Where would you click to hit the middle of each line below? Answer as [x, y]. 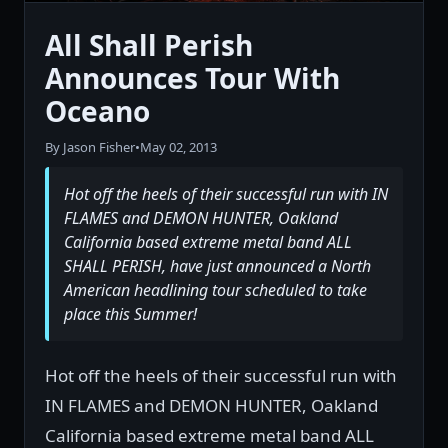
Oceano [97, 111]
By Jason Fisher [90, 147]
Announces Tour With [192, 78]
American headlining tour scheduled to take [215, 290]
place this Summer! [130, 314]
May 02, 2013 [178, 147]
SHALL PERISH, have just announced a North [217, 266]
